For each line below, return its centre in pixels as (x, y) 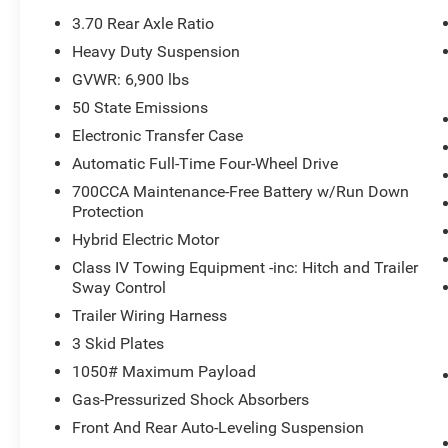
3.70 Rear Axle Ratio (143, 24)
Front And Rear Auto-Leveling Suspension (218, 428)
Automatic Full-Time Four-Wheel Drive (205, 164)
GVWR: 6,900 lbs (131, 80)
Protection (108, 212)
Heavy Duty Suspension (156, 52)
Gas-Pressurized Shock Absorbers (191, 400)
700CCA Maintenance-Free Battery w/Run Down (241, 192)
